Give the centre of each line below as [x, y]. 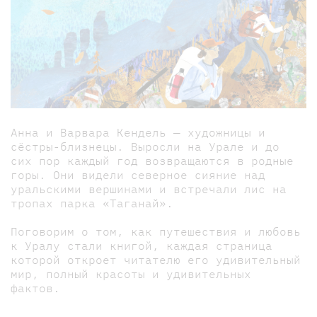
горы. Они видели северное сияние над [138, 174]
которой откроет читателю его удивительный [156, 259]
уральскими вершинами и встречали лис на [149, 189]
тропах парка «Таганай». [92, 203]
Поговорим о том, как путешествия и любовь [156, 231]
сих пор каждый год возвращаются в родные [152, 160]
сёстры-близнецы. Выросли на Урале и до [145, 146]
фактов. [35, 288]
